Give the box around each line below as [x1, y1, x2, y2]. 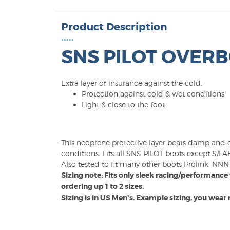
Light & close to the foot [82, 100, 165, 109]
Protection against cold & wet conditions [82, 89, 224, 98]
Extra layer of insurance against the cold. [61, 79, 202, 87]
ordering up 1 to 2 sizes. [61, 182, 144, 191]
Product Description [61, 20, 167, 33]
